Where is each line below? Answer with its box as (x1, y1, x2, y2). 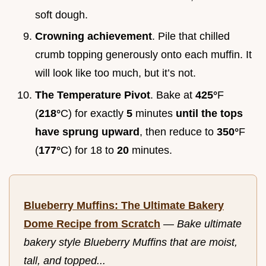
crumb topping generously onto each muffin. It (35, 49, 252, 61)
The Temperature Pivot (35, 89, 150, 101)
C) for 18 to (61, 144, 117, 156)
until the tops (176, 107, 243, 119)
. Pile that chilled (152, 30, 230, 43)
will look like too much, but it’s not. (35, 67, 196, 80)
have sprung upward (35, 126, 140, 138)
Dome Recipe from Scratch (24, 218, 160, 230)
